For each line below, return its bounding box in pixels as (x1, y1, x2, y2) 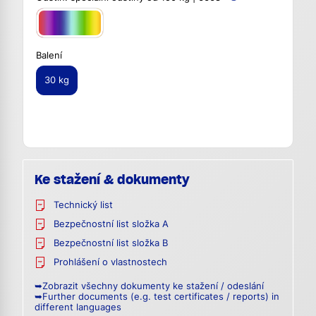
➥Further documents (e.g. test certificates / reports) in (35, 291, 279, 303)
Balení (36, 49, 62, 61)
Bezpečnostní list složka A (54, 219, 169, 230)
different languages (35, 302, 121, 313)
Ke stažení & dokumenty (35, 171, 190, 188)
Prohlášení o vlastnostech (54, 257, 167, 268)
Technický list (54, 200, 113, 211)
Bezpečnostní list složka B (54, 238, 168, 249)
